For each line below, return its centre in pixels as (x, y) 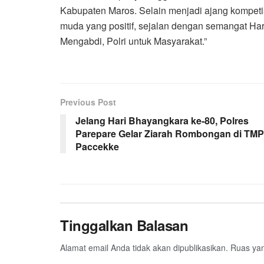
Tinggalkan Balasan (124, 225)
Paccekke (97, 146)
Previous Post (88, 102)
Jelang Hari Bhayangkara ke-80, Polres (162, 120)
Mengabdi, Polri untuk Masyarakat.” (133, 41)
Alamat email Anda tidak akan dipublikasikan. (144, 247)
